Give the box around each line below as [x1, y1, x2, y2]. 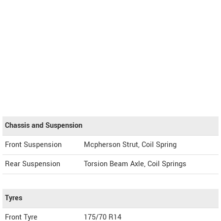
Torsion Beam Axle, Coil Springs [84, 159, 186, 170]
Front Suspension [5, 140, 62, 150]
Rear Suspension [5, 159, 60, 170]
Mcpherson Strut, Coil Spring [84, 140, 177, 150]
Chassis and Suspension [5, 120, 82, 131]
